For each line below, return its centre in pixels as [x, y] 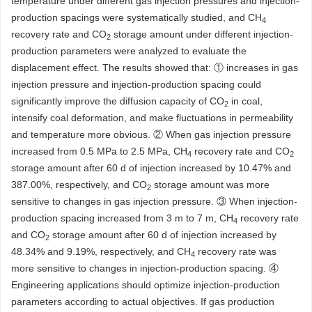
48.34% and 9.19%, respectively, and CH [101, 251]
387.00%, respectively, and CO [79, 185]
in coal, [245, 101]
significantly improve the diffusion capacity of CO [118, 101]
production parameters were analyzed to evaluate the [129, 51]
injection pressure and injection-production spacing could [136, 84]
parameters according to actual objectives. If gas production [143, 302]
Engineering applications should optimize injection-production [146, 285]
